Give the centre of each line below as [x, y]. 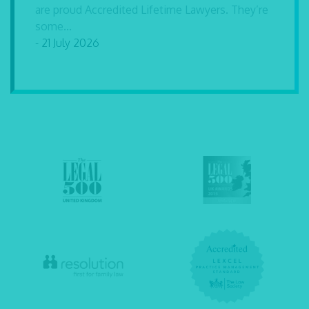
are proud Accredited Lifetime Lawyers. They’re [152, 10]
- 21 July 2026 [67, 43]
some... [53, 27]
